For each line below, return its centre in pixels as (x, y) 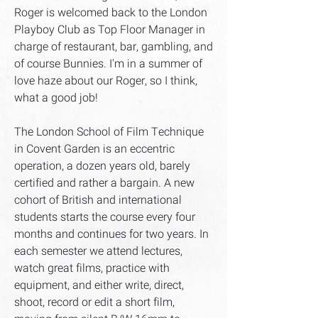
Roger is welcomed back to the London (111, 13)
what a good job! (56, 98)
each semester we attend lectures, (98, 251)
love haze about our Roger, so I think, (106, 81)
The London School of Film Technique (109, 132)
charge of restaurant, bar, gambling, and (114, 47)
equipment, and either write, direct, (99, 285)
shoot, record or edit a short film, (94, 302)
